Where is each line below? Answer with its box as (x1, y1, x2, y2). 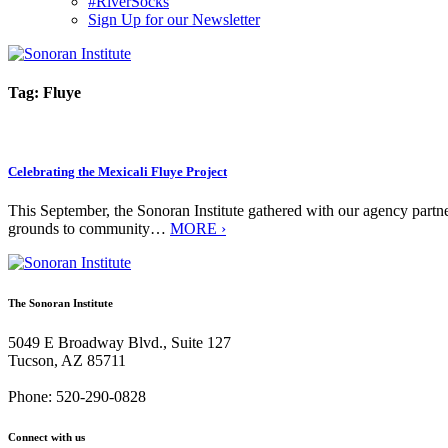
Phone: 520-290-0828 (8, 387, 146, 405)
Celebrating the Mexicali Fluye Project (8, 163, 227, 179)
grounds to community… (8, 219, 170, 237)
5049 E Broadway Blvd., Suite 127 (8, 333, 231, 351)
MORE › (170, 219, 226, 237)
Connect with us (8, 430, 85, 443)
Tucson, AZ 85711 (8, 351, 126, 369)
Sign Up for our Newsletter (88, 11, 260, 28)
